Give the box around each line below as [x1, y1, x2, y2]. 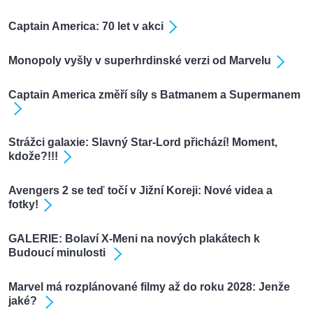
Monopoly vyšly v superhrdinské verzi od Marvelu [8, 54, 271, 67]
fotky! [8, 198, 38, 211]
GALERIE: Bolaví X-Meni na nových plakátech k [8, 233, 260, 245]
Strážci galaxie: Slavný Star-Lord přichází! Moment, [8, 136, 277, 149]
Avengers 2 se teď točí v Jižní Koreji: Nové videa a [8, 184, 272, 197]
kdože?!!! [8, 150, 58, 163]
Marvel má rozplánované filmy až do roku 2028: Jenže [8, 281, 290, 293]
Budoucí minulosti [8, 247, 108, 259]
